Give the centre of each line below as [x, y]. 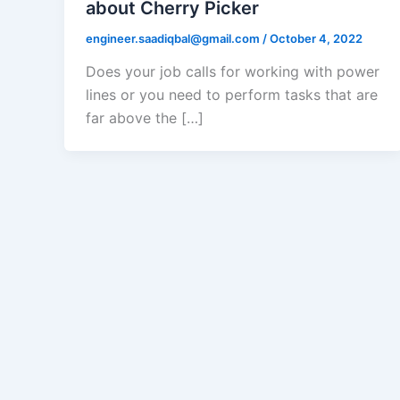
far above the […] [145, 118]
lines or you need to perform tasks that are [232, 95]
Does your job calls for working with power [233, 72]
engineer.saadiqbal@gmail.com [174, 38]
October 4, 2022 [316, 38]
